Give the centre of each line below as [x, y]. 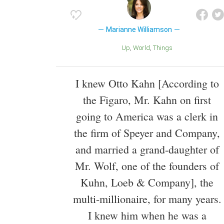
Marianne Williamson [139, 29]
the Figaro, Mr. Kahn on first [147, 99]
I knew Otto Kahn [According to [147, 83]
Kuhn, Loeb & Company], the [147, 182]
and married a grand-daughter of [147, 149]
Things [164, 47]
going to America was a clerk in [147, 116]
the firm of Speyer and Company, [147, 132]
